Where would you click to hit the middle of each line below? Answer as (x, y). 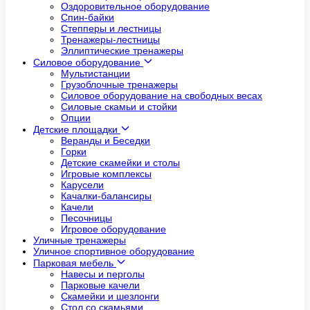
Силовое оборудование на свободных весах (162, 96)
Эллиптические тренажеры (122, 51)
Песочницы (86, 218)
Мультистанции (95, 74)
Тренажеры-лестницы (110, 40)
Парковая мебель (75, 263)
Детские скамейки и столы (120, 163)
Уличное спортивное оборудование (114, 252)
